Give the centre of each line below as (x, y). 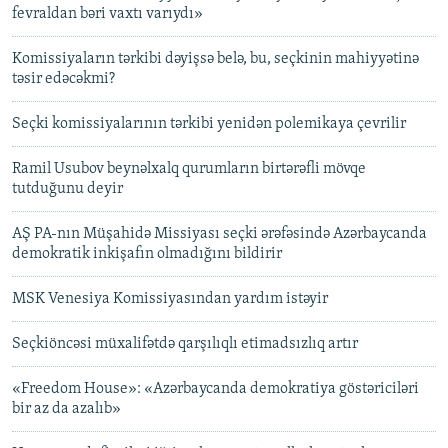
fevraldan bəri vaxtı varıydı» (107, 14)
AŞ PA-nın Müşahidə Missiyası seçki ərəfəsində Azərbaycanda (219, 234)
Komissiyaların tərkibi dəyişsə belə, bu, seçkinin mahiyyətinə (215, 59)
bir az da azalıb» (66, 409)
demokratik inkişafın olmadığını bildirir (147, 254)
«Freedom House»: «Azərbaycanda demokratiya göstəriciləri (215, 389)
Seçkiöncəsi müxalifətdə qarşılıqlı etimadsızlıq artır (185, 344)
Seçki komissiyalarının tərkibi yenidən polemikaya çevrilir (209, 124)
